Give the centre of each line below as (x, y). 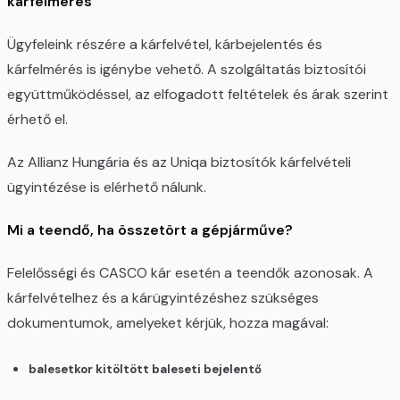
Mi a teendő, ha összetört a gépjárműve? (150, 230)
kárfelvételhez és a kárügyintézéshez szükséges (163, 298)
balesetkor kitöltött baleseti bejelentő (145, 369)
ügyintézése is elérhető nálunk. (107, 187)
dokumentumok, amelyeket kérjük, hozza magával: (168, 323)
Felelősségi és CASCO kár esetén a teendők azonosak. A (190, 273)
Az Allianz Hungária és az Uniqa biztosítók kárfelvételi (179, 162)
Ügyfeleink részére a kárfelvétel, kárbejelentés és (165, 45)
